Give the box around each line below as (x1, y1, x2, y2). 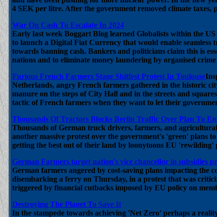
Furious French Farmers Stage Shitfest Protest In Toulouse (12, 72, 205, 80)
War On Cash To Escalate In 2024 (12, 21, 124, 29)
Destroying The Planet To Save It (12, 200, 121, 208)
